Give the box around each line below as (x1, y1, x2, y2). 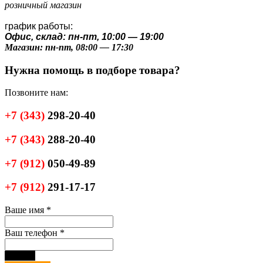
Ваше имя (5, 205, 46, 215)
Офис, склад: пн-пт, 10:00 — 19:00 (5, 32, 164, 42)
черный (5, 251, 35, 261)
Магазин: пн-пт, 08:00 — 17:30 (5, 42, 133, 52)
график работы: (5, 21, 73, 31)
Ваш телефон (5, 228, 60, 238)
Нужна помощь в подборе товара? (5, 63, 180, 76)
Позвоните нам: (5, 87, 68, 98)
